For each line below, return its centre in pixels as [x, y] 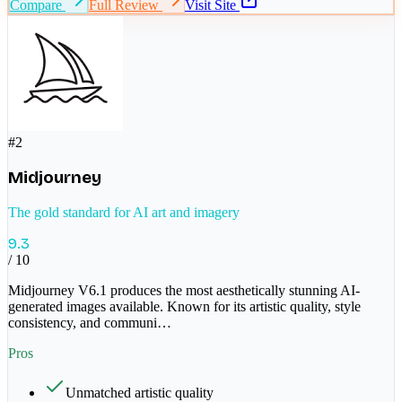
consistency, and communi [83, 322]
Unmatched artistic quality [140, 392]
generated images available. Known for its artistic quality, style [184, 306]
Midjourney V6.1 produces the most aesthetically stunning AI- [184, 290]
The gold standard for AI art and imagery [124, 212]
